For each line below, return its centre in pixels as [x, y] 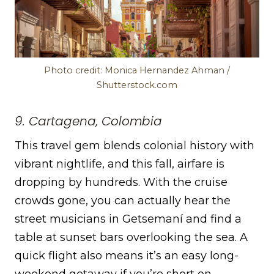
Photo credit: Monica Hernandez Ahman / [137, 70]
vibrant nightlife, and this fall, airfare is [120, 164]
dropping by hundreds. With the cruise [121, 182]
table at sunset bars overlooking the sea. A [131, 237]
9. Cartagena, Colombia [88, 121]
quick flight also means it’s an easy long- [127, 255]
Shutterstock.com [137, 85]
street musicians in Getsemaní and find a [128, 219]
